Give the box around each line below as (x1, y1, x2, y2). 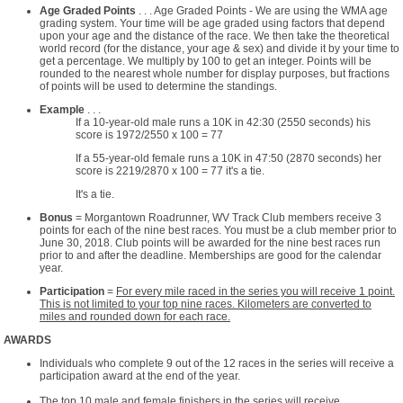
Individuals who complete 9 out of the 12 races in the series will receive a (40, 357, 394, 370)
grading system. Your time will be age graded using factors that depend (40, 17, 385, 30)
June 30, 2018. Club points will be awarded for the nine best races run (40, 237, 381, 249)
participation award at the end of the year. (40, 370, 240, 382)
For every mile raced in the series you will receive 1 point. (116, 285, 395, 298)
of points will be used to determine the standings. (40, 80, 277, 93)
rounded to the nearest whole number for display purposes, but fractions (40, 67, 390, 80)
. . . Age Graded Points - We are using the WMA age (136, 4, 388, 17)
